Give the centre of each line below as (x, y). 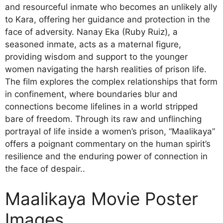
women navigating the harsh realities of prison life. (106, 69)
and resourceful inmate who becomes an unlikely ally (111, 7)
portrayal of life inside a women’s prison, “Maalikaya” (110, 131)
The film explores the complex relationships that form (111, 82)
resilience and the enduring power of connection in (106, 156)
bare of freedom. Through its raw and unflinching (103, 119)
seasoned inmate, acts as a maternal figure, (93, 44)
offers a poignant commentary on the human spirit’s (108, 144)
